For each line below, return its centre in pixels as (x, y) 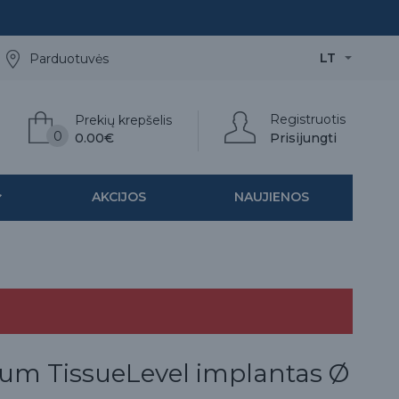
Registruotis (308, 119)
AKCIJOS (118, 197)
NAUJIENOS (271, 197)
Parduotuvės (69, 59)
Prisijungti (303, 138)
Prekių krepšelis (123, 120)
